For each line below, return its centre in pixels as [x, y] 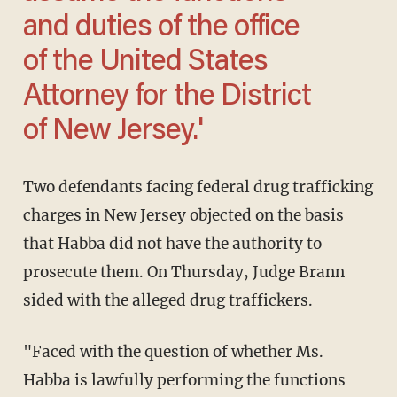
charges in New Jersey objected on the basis [183, 216]
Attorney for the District [167, 98]
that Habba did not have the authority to [172, 244]
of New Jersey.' [113, 132]
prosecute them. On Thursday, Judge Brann [183, 272]
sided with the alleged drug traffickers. [167, 301]
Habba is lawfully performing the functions [184, 381]
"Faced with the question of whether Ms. [32, 352]
